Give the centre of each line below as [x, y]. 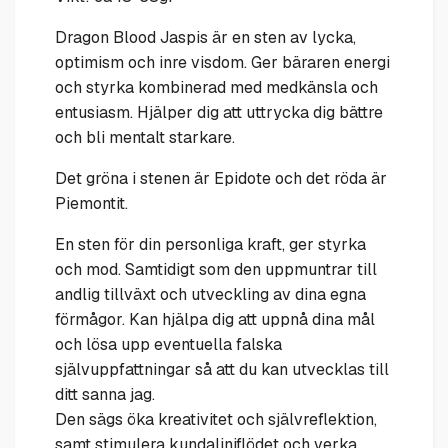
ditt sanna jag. [105, 395]
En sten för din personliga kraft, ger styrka [210, 245]
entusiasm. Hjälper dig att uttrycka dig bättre [219, 113]
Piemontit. [91, 204]
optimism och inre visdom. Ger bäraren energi [222, 63]
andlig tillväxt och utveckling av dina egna [210, 295]
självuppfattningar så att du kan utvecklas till [222, 370]
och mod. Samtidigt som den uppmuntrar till [216, 270]
